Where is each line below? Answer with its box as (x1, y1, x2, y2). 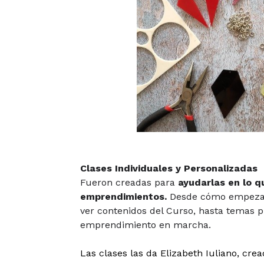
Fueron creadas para (80, 177, 178, 189)
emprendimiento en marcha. (80, 219, 211, 231)
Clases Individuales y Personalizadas (80, 163, 258, 174)
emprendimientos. (80, 191, 167, 203)
